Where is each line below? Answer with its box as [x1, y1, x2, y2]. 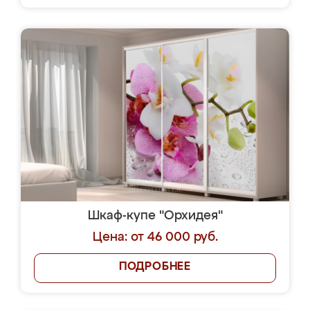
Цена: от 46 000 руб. [92, 231, 218, 244]
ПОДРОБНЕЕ [118, 262, 192, 273]
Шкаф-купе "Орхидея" [87, 210, 223, 222]
